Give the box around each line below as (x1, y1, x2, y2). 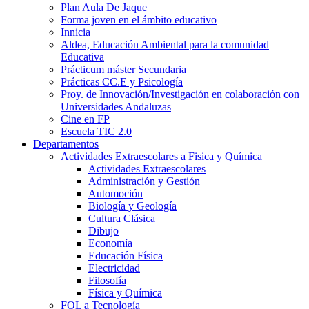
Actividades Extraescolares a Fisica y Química (61, 150, 262, 162)
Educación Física (88, 250, 163, 261)
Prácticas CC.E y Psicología (61, 76, 183, 88)
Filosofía (88, 275, 126, 286)
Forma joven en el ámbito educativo (61, 14, 217, 26)
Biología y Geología (88, 200, 177, 212)
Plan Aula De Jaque (61, 1, 147, 13)
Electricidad (88, 262, 140, 274)
